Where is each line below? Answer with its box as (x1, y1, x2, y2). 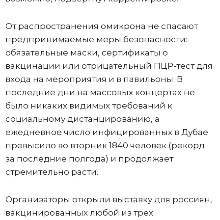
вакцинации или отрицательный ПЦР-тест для (5, 61, 213, 71)
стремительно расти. (5, 167, 98, 177)
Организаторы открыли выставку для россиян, (5, 194, 212, 204)
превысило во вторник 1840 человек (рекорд (5, 140, 205, 150)
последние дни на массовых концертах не (5, 87, 195, 97)
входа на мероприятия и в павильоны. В (5, 74, 183, 84)
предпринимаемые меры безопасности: (5, 34, 187, 44)
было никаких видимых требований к (5, 101, 172, 110)
